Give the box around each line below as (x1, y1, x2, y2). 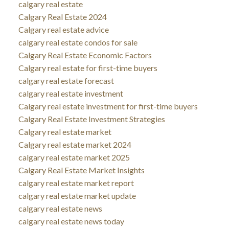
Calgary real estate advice (18, 24, 109, 34)
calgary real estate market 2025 (18, 152, 130, 162)
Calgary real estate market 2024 (18, 139, 131, 149)
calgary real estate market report (18, 177, 134, 188)
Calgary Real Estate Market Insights (18, 165, 145, 175)
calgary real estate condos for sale (18, 37, 138, 47)
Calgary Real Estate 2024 (18, 11, 107, 21)
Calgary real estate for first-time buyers (18, 62, 157, 73)
